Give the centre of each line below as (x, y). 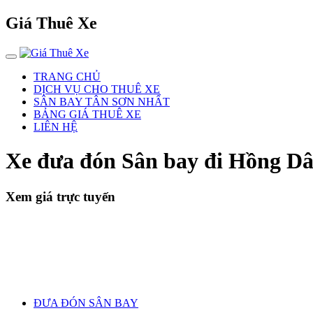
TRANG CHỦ (67, 76)
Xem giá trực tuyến (60, 196)
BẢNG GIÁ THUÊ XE (87, 114)
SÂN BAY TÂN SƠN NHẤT (102, 101)
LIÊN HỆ (56, 126)
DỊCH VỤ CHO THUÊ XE (97, 89)
